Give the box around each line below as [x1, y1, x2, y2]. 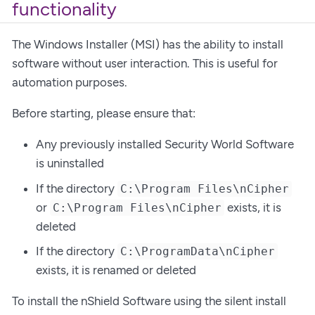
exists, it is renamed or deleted [36, 263, 196, 278]
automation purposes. [12, 75, 127, 90]
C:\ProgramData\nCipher [120, 245, 276, 259]
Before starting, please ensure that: [12, 106, 195, 121]
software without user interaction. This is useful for [12, 56, 278, 71]
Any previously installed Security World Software [36, 137, 294, 152]
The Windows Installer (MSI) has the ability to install [12, 37, 283, 52]
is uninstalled [36, 156, 104, 171]
